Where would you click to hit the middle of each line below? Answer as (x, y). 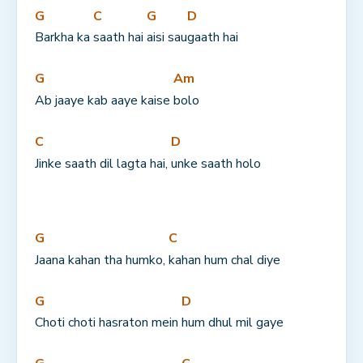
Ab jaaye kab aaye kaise (104, 100)
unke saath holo (216, 163)
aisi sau (167, 38)
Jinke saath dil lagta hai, (103, 163)
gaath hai (213, 38)
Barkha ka (64, 38)
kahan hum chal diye (224, 260)
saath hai (120, 38)
